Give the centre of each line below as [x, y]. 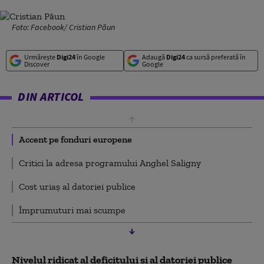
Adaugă [154, 57]
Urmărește [40, 57]
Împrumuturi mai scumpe [72, 210]
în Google [90, 57]
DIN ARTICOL [51, 96]
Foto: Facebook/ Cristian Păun [63, 27]
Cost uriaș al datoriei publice [77, 187]
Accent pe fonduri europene [75, 139]
